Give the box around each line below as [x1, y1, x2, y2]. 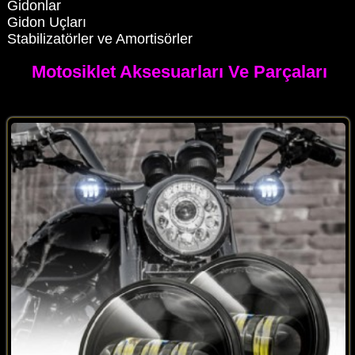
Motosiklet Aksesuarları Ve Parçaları [31, 61, 327, 82]
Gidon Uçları [6, 14, 86, 31]
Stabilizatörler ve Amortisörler [6, 31, 193, 48]
